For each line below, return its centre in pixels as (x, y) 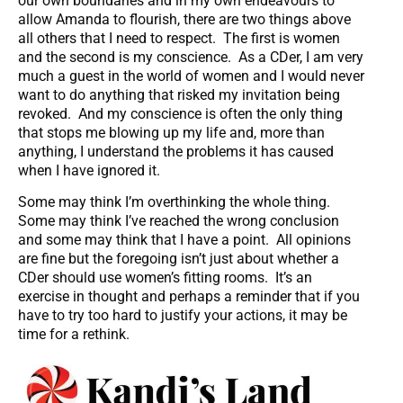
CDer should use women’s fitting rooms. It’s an (165, 278)
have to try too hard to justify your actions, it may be (183, 316)
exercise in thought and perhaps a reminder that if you (189, 297)
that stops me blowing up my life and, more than (171, 133)
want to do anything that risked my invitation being (179, 95)
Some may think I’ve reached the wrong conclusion (179, 221)
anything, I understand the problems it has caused (176, 152)
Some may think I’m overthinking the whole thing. (176, 202)
